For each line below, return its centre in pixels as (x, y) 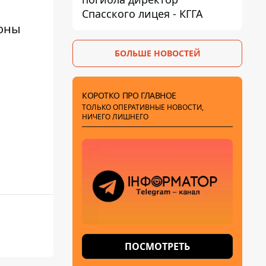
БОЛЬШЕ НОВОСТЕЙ (157, 53)
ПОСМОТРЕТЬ (157, 246)
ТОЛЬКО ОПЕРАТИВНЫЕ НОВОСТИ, (143, 107)
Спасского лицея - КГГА (142, 14)
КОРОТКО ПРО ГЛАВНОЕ (129, 95)
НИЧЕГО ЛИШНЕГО (115, 117)
